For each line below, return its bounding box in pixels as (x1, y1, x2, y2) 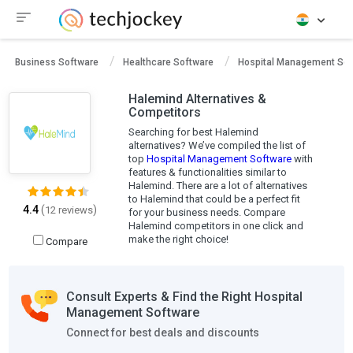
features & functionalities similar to (128, 166, 287, 178)
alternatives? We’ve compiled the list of (128, 139, 306, 151)
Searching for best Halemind (128, 126, 258, 138)
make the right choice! (128, 233, 229, 245)
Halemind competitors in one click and (128, 220, 303, 232)
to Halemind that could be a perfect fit (128, 193, 300, 205)
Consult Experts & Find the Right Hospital (66, 289, 303, 304)
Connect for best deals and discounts (66, 326, 260, 339)
